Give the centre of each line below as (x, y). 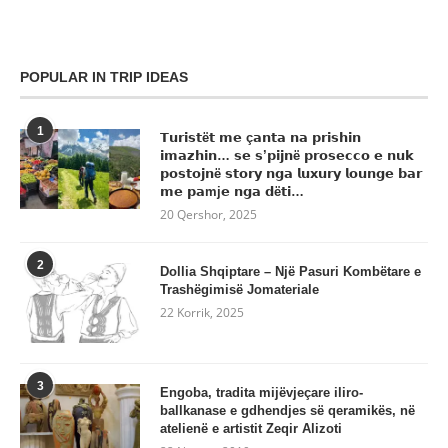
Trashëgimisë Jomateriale (239, 290)
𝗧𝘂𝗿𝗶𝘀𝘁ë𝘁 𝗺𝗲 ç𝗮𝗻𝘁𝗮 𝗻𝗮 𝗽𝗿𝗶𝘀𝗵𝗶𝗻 (260, 138)
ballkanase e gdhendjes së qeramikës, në (287, 411)
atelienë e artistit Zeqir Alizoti (251, 429)
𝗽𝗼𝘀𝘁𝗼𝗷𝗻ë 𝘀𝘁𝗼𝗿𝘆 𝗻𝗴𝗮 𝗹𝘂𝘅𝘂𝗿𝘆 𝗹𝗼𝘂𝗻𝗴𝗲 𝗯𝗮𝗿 (291, 174)
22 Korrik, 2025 (202, 313)
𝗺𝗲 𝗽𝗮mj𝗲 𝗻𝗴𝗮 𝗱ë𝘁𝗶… (232, 192)
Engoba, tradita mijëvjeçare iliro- (261, 393)
